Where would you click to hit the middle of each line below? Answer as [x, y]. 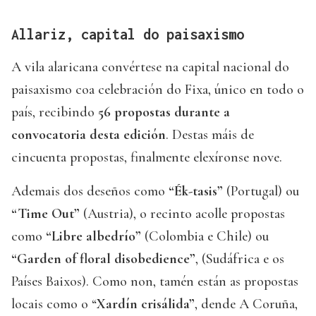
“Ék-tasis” [197, 192]
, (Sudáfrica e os [240, 259]
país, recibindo [55, 113]
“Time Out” [45, 214]
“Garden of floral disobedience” [103, 259]
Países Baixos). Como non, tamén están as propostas [155, 282]
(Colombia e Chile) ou [205, 237]
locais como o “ [54, 304]
